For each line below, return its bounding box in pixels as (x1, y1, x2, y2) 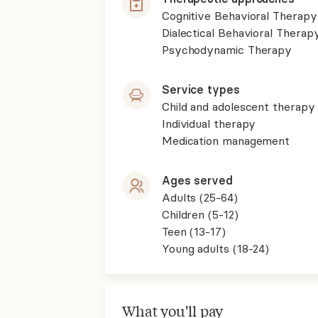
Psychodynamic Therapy (161, 43, 292, 57)
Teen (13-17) (161, 224, 226, 238)
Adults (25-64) (161, 190, 238, 204)
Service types (161, 82, 240, 97)
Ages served (161, 173, 233, 187)
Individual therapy (161, 116, 256, 131)
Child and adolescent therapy (161, 99, 315, 114)
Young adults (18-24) (161, 241, 270, 256)
